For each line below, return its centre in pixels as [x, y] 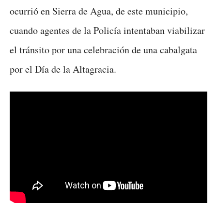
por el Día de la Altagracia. [63, 69]
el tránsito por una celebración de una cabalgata [103, 50]
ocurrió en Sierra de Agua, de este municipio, [99, 11]
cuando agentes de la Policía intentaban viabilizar [107, 31]
